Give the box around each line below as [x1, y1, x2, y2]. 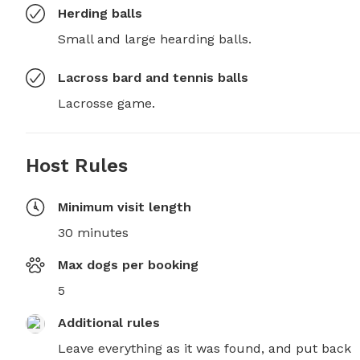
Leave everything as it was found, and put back [58, 341, 351, 356]
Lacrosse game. [58, 96, 155, 111]
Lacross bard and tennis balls [58, 70, 248, 85]
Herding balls [58, 6, 142, 21]
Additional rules [58, 315, 160, 330]
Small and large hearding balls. [58, 31, 252, 47]
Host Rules [26, 154, 128, 177]
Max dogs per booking [58, 257, 198, 272]
